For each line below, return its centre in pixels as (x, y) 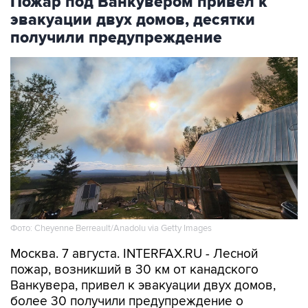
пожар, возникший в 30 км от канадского (134, 270)
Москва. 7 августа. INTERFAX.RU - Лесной (134, 254)
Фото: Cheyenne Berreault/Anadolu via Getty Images (111, 228)
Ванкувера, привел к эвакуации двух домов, (143, 286)
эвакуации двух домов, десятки (133, 20)
